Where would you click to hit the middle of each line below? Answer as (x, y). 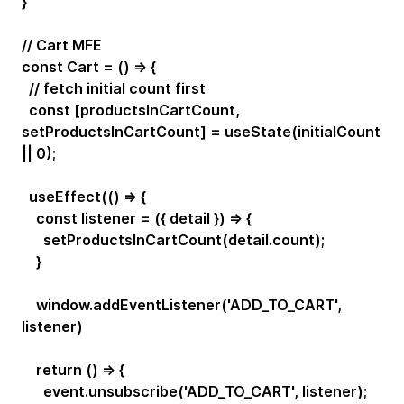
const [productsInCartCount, (131, 110)
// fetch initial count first (114, 88)
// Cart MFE (62, 45)
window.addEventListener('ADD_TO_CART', (182, 304)
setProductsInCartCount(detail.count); (173, 239)
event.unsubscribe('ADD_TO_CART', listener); (194, 391)
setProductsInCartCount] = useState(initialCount (201, 131)
